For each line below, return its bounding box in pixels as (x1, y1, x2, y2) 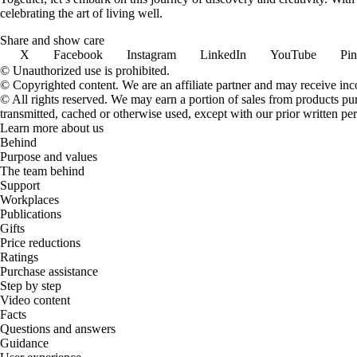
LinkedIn (200, 47, 246, 61)
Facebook (53, 47, 103, 61)
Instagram (127, 47, 176, 61)
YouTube (270, 47, 316, 61)
